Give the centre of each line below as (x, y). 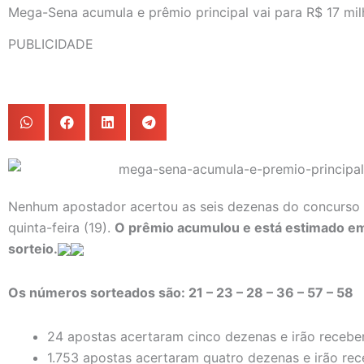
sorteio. (33, 248)
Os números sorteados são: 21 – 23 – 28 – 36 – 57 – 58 (181, 292)
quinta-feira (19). (61, 227)
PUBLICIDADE (51, 44)
